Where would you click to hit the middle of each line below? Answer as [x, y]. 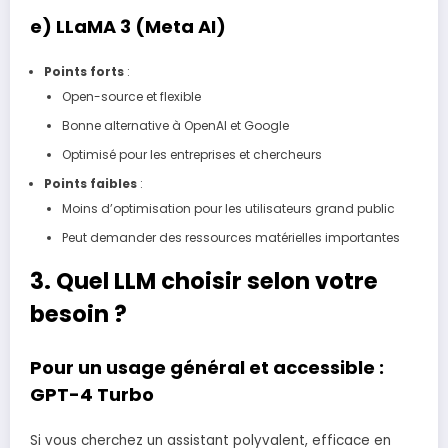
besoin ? [78, 314]
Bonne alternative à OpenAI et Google [175, 126]
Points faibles [90, 184]
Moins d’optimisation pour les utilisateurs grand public [228, 209]
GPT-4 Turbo [92, 394]
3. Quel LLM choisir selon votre [204, 281]
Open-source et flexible [131, 97]
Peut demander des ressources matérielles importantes [230, 238]
